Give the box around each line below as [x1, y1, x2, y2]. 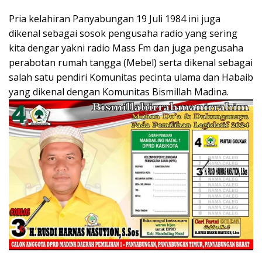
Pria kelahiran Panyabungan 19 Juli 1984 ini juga [9, 12, 220, 25]
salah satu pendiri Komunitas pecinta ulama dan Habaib [9, 70, 253, 84]
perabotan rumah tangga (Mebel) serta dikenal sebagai [9, 56, 253, 69]
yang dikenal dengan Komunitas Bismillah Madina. [9, 85, 229, 98]
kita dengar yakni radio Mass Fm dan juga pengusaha [9, 41, 243, 54]
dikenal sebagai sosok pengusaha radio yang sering [9, 26, 237, 40]
